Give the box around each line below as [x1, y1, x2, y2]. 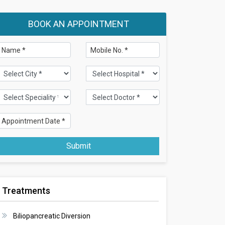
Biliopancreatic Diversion [13, 212, 90, 220]
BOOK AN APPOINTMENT [28, 19, 129, 30]
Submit [66, 141, 91, 151]
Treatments [2, 185, 50, 196]
